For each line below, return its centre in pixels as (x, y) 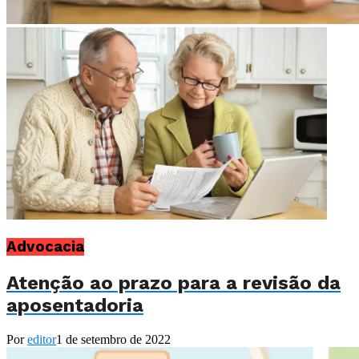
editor (42, 339)
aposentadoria (75, 305)
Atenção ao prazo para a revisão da (173, 282)
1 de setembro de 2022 (113, 339)
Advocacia (45, 247)
